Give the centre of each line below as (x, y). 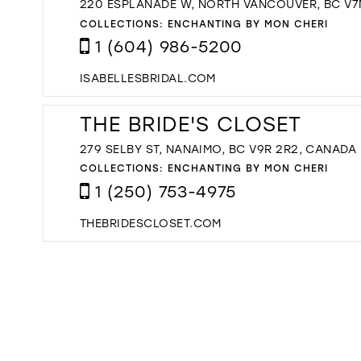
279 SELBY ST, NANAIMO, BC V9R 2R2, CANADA (218, 148)
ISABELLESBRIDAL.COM (148, 78)
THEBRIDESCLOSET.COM (151, 222)
